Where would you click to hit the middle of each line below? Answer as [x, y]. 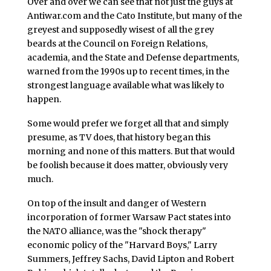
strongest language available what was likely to [126, 86]
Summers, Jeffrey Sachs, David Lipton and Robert [130, 259]
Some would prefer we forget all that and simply [128, 123]
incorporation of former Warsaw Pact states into [129, 217]
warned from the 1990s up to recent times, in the [128, 72]
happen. [44, 100]
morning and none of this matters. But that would [131, 151]
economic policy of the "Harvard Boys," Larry [122, 245]
